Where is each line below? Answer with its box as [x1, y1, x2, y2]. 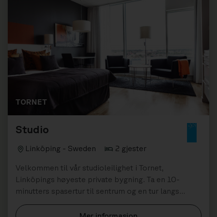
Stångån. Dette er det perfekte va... [15, 198, 138, 207]
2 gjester [115, 144, 146, 153]
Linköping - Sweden [25, 144, 96, 153]
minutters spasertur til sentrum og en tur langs [15, 186, 179, 196]
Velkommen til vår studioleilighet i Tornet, [15, 163, 164, 172]
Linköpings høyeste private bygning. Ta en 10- [15, 175, 180, 184]
